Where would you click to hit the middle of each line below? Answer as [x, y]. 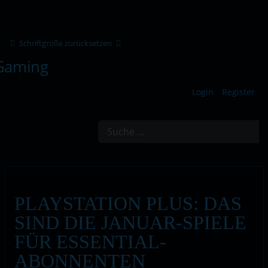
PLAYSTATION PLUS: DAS [128, 203]
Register [238, 92]
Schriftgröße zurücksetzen [66, 43]
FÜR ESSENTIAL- [90, 241]
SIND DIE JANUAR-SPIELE [130, 222]
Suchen [111, 125]
